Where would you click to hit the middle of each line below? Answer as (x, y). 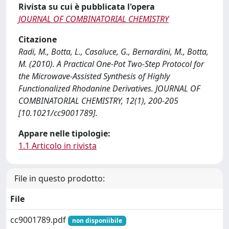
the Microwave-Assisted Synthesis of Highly (94, 76)
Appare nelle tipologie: (64, 133)
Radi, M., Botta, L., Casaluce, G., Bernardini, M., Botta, (113, 52)
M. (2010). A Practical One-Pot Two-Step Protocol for (111, 64)
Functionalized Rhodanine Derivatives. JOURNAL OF (109, 88)
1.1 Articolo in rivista (58, 146)
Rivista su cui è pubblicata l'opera (87, 7)
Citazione (38, 39)
